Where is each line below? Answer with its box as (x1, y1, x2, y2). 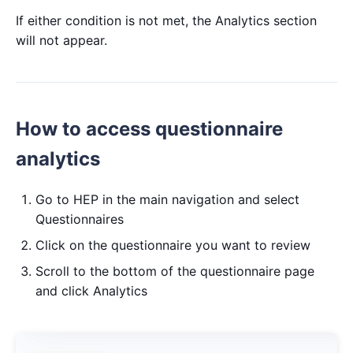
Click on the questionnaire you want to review (35, 237, 310, 253)
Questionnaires (35, 211, 124, 227)
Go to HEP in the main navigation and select (35, 191, 299, 207)
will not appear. (16, 32, 107, 48)
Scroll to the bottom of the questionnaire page (35, 263, 314, 279)
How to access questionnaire (16, 117, 283, 140)
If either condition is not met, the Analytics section (16, 13, 317, 28)
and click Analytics (35, 283, 147, 299)
